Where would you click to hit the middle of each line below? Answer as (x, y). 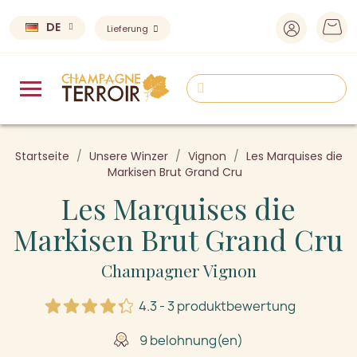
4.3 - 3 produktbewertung (217, 306)
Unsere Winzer (128, 156)
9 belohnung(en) (190, 340)
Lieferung (129, 29)
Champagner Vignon (178, 270)
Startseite (42, 156)
